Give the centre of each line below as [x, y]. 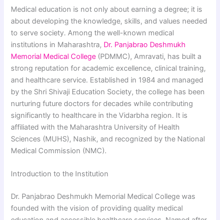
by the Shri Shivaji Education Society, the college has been [108, 92]
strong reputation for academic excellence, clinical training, [109, 68]
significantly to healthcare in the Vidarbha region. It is [99, 115]
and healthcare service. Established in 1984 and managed [107, 80]
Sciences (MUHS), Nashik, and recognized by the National [108, 139]
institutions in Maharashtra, [57, 44]
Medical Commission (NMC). [59, 151]
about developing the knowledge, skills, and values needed [109, 21]
